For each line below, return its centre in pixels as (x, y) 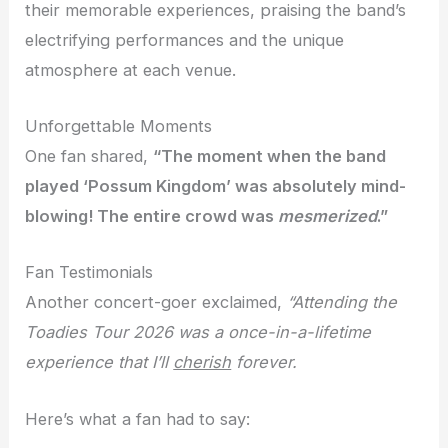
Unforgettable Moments (119, 126)
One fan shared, (89, 156)
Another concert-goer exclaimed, (156, 302)
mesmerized (328, 216)
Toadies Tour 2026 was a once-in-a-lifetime (198, 332)
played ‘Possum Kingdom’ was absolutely (193, 186)
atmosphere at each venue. (131, 69)
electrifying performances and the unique (185, 39)
